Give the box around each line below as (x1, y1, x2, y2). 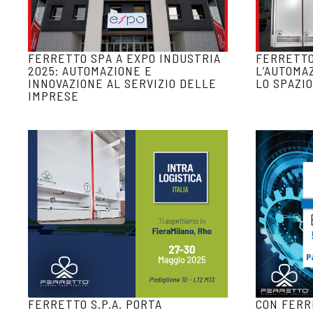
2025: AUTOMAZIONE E (28, 63, 152, 78)
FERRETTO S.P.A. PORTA (28, 296, 162, 312)
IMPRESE (28, 88, 79, 103)
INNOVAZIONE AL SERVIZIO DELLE (28, 75, 217, 91)
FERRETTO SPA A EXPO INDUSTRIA (28, 50, 221, 66)
